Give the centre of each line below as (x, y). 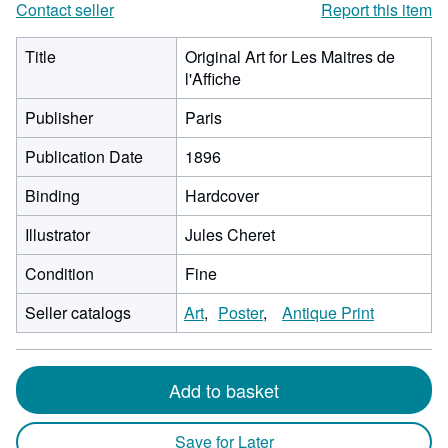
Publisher (59, 117)
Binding (52, 195)
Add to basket (224, 390)
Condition (59, 273)
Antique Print (328, 312)
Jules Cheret (230, 234)
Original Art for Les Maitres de (290, 56)
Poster (240, 312)
